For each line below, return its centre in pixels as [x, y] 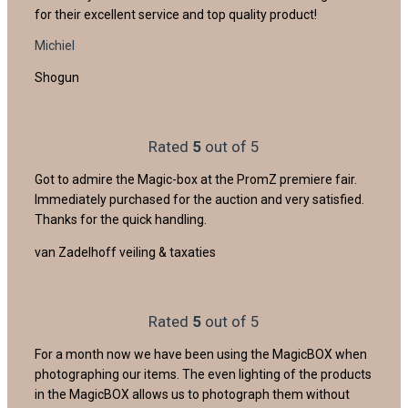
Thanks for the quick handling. [121, 219]
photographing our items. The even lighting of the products [203, 374]
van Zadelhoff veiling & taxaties [125, 252]
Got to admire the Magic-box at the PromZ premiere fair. [196, 179]
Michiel [55, 45]
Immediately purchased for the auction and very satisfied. [199, 199]
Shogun [57, 77]
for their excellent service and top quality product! [176, 14]
